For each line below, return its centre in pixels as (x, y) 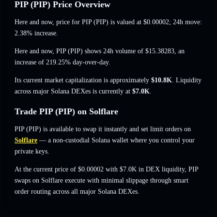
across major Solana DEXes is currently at (73, 92)
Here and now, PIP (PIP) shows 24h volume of (80, 51)
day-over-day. (91, 62)
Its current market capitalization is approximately (83, 80)
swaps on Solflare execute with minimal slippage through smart (101, 181)
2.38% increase (35, 33)
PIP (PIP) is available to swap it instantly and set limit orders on (103, 129)
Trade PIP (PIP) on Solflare (66, 112)
